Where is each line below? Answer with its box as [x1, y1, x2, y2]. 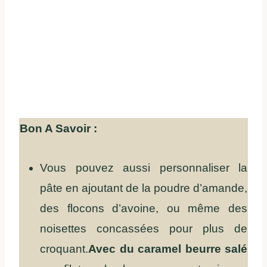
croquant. [40, 243, 88, 256]
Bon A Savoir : [20, 122, 97, 135]
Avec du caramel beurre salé [88, 243, 247, 256]
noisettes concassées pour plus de [40, 222, 247, 235]
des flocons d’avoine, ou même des [40, 202, 247, 215]
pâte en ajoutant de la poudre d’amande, [40, 182, 247, 195]
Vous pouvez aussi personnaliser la [40, 162, 247, 175]
